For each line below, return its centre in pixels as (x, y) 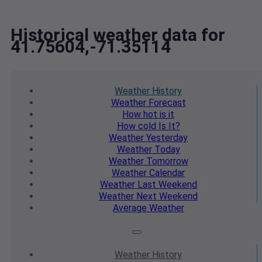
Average (130, 208)
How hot (140, 115)
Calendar (166, 173)
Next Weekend (166, 196)
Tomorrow (166, 161)
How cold (136, 126)
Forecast (166, 103)
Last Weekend (166, 185)
